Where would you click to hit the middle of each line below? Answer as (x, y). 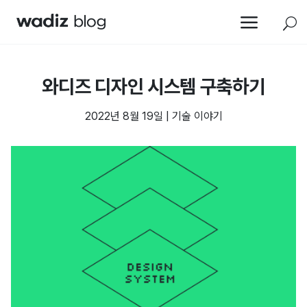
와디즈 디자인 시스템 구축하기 (153, 86)
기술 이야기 (197, 116)
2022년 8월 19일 (124, 116)
